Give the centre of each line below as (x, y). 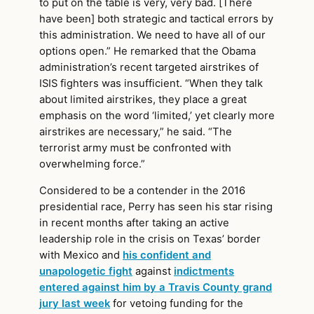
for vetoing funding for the (177, 303)
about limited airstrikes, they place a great (143, 99)
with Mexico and (81, 255)
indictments (204, 271)
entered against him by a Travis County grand (156, 287)
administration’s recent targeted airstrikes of (149, 67)
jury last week (75, 303)
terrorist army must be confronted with (135, 148)
